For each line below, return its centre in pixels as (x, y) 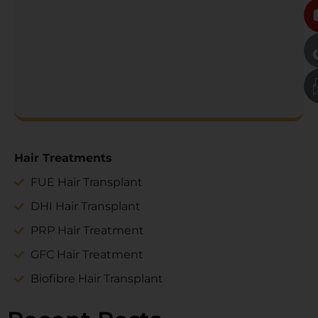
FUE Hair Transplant (86, 182)
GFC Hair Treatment (87, 255)
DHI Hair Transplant (85, 207)
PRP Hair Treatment (87, 231)
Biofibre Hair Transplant (97, 279)
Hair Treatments (63, 158)
